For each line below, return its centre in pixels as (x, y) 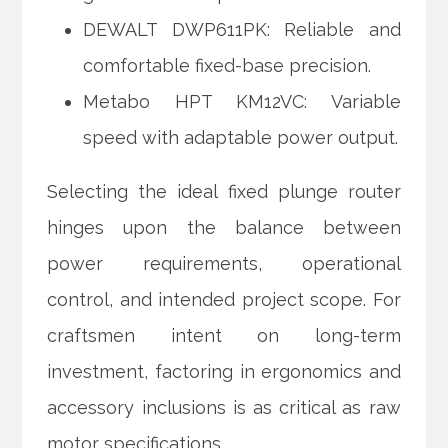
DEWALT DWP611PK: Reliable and (242, 30)
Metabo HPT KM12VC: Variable (242, 102)
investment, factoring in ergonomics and (224, 372)
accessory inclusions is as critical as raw (224, 408)
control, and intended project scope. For (224, 300)
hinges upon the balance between (224, 228)
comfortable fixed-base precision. (227, 66)
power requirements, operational (224, 264)
